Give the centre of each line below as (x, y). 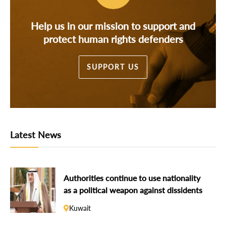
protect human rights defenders (113, 39)
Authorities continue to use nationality (132, 178)
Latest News (36, 135)
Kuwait (80, 208)
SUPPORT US (113, 67)
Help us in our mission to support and (113, 25)
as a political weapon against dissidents (133, 190)
